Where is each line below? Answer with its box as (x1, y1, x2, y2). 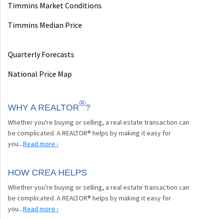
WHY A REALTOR (8, 103, 79, 113)
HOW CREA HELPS (8, 168, 87, 178)
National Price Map (8, 69, 72, 79)
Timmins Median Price (8, 20, 82, 30)
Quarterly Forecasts (8, 49, 74, 60)
